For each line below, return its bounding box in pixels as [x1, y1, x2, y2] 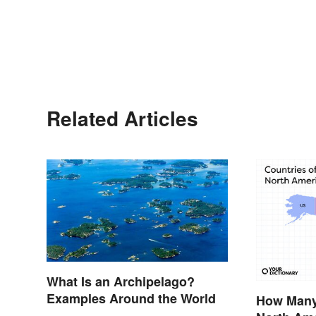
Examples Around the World [47, 289, 216, 308]
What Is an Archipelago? [47, 272, 195, 291]
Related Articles [47, 104, 198, 133]
